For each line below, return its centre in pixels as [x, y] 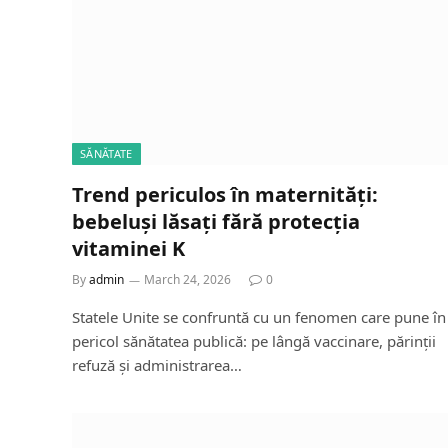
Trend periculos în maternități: [225, 194]
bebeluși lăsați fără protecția [216, 221]
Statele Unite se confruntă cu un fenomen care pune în [259, 316]
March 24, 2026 [187, 279]
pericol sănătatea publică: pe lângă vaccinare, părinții [254, 340]
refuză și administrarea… [157, 364]
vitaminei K [128, 248]
